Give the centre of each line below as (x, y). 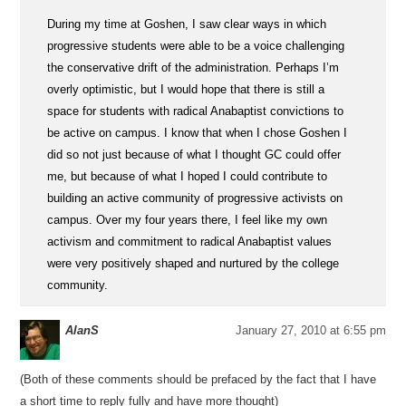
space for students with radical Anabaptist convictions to (196, 111)
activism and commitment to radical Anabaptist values (190, 242)
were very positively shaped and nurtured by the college (193, 263)
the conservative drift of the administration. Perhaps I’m (193, 68)
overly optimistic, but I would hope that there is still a (186, 89)
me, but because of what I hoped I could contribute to (188, 176)
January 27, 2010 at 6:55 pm (310, 330)
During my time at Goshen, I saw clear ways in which (187, 24)
